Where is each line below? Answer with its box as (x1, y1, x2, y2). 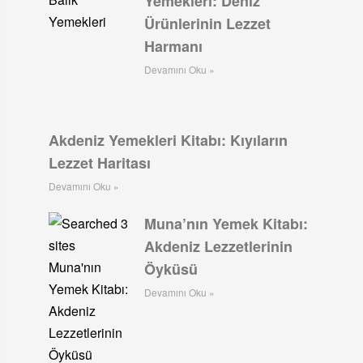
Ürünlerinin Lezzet (144, 13, 271, 35)
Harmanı (144, 36, 203, 58)
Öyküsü (144, 258, 199, 280)
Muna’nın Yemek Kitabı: (144, 212, 309, 234)
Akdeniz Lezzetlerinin (144, 235, 293, 257)
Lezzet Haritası (48, 152, 151, 173)
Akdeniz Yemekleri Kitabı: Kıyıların (48, 129, 288, 151)
